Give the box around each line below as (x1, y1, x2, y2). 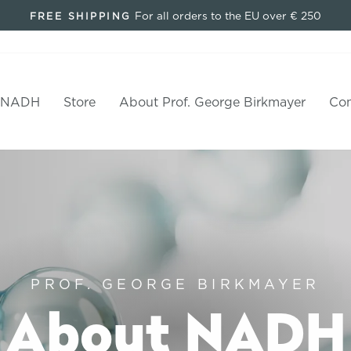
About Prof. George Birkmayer (118, 93, 306, 110)
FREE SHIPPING (29, 10, 132, 22)
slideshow (174, 42, 236, 58)
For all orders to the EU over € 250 (135, 9, 322, 22)
